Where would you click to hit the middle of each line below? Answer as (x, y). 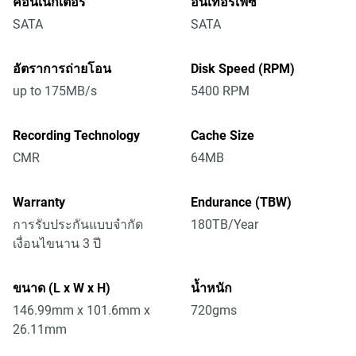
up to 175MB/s (55, 91)
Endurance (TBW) (241, 202)
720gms (214, 310)
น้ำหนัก (211, 288)
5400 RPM (220, 91)
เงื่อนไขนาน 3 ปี (57, 244)
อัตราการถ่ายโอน (62, 69)
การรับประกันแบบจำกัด (78, 224)
